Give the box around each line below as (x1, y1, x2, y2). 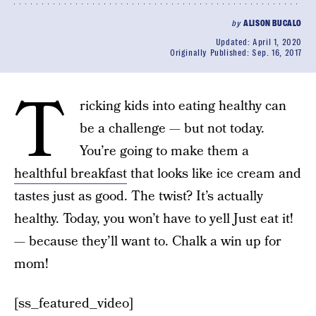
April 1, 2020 (253, 37, 302, 47)
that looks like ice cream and (127, 164, 301, 183)
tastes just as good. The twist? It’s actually (14, 186, 263, 206)
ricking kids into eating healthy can (80, 96, 286, 116)
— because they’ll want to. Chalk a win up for (14, 231, 281, 251)
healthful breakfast (14, 164, 127, 183)
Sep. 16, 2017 (252, 47, 302, 58)
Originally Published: (169, 47, 253, 58)
